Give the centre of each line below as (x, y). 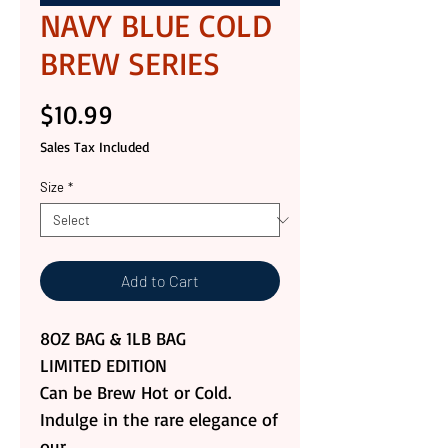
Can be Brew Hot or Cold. (135, 392)
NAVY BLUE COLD (156, 25)
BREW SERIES (130, 63)
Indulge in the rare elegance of (159, 419)
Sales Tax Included (94, 147)
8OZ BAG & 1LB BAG (113, 338)
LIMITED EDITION (103, 365)
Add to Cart (160, 281)
